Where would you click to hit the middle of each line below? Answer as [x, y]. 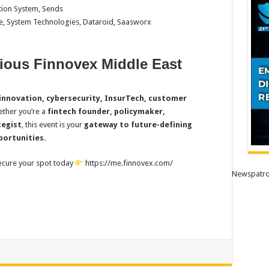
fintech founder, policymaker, [106, 111]
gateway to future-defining [138, 125]
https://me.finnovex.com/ [128, 163]
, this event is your [53, 125]
